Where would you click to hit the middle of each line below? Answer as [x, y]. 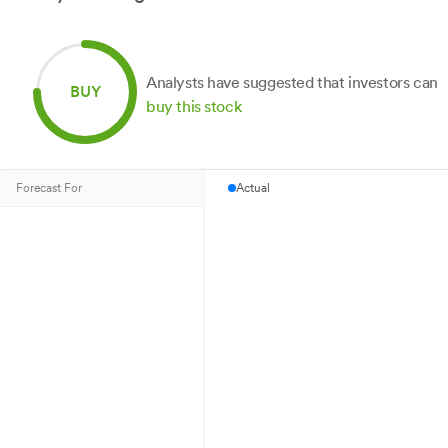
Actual [253, 188]
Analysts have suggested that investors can [292, 82]
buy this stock [194, 106]
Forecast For [49, 188]
